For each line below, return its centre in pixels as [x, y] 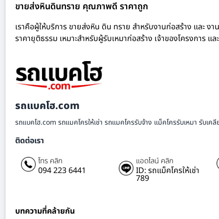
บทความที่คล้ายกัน [45, 211]
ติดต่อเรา [30, 141]
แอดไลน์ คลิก [155, 161]
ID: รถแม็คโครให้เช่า [168, 171]
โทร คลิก [50, 161]
